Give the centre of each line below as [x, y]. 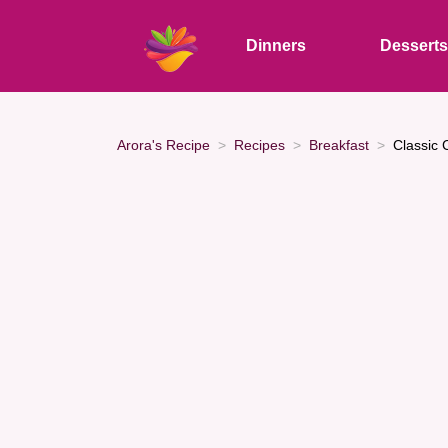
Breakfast [339, 144]
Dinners [276, 45]
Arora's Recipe [163, 144]
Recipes [259, 144]
